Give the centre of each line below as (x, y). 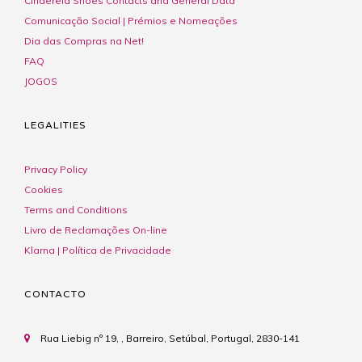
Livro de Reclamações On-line (96, 229)
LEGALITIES (55, 125)
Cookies (44, 189)
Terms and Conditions (76, 209)
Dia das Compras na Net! (84, 40)
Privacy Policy (56, 169)
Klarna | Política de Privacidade (98, 250)
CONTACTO (55, 294)
